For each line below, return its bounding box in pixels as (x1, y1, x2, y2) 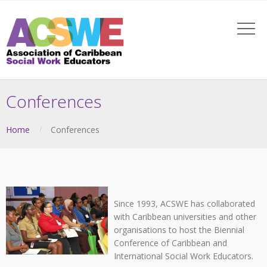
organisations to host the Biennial (114, 223, 245, 235)
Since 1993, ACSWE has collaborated (114, 197, 256, 209)
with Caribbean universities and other (114, 210, 257, 222)
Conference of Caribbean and (114, 237, 228, 249)
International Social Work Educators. (114, 250, 254, 262)
